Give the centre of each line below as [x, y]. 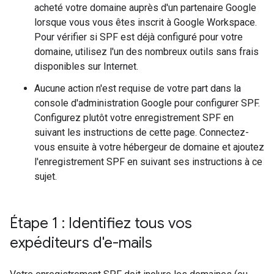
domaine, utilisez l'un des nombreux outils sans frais [146, 52]
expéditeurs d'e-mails [81, 243]
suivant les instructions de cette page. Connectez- [142, 133]
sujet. [46, 177]
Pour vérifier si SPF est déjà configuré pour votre [139, 37]
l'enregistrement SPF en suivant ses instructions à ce [148, 162]
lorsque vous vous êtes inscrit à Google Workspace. [146, 23]
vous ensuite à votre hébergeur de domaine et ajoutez [149, 147]
